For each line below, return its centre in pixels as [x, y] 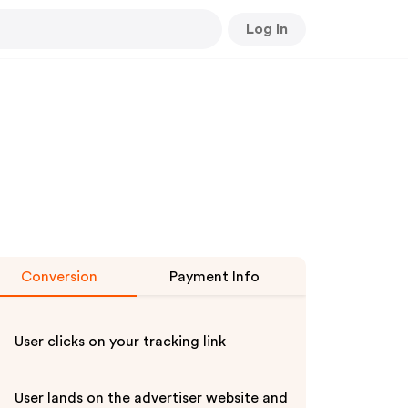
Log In [267, 29]
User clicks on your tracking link [120, 342]
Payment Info [214, 277]
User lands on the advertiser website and [151, 398]
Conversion [59, 277]
